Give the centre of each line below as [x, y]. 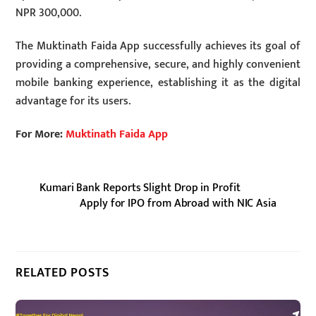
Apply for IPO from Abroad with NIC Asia [178, 204]
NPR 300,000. [49, 13]
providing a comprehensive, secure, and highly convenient [158, 64]
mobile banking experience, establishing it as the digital [158, 83]
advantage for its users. [73, 101]
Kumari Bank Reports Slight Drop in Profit [140, 188]
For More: [41, 134]
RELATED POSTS [62, 272]
